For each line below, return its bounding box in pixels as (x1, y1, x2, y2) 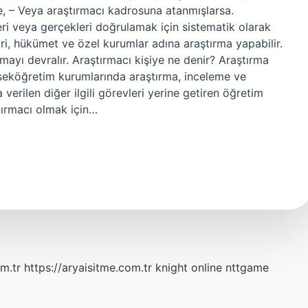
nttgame (225, 261, 269, 274)
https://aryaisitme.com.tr (24, 261, 152, 274)
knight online (155, 261, 222, 274)
